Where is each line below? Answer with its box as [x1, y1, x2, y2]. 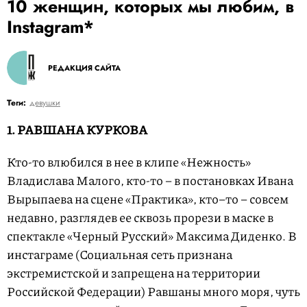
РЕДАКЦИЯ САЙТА [48, 62, 121, 73]
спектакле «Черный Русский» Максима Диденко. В [7, 227, 297, 245]
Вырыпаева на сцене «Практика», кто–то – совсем [7, 190, 288, 208]
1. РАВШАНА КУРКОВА [7, 121, 147, 138]
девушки [29, 97, 60, 109]
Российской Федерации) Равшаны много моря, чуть [7, 282, 300, 300]
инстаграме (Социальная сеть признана [7, 245, 232, 263]
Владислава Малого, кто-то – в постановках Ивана [7, 171, 293, 189]
